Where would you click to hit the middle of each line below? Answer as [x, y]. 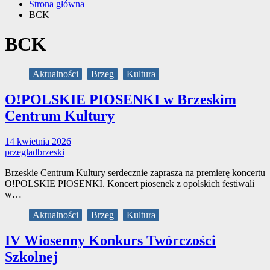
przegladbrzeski [35, 152]
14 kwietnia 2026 [38, 141]
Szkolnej [31, 256]
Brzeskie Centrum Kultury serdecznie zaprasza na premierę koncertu [135, 172]
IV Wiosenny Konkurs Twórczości [110, 240]
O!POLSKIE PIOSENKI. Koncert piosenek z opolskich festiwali [130, 183]
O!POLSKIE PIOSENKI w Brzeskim [121, 99]
